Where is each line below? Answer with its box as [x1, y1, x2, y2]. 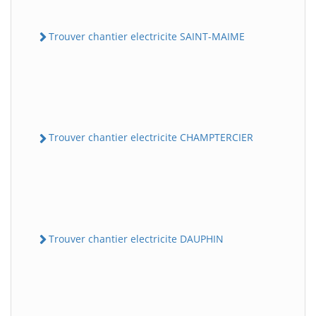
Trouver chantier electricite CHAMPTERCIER [49, 130, 253, 145]
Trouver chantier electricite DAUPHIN [49, 231, 224, 245]
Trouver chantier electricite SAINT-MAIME [49, 30, 245, 44]
